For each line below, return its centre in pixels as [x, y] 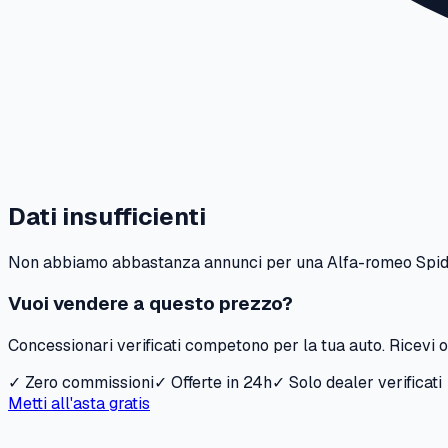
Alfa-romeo [369, 262]
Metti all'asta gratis [79, 404]
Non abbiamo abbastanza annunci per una [167, 262]
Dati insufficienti [107, 216]
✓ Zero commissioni [81, 383]
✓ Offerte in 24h [213, 383]
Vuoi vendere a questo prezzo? [150, 304]
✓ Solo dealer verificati [357, 383]
